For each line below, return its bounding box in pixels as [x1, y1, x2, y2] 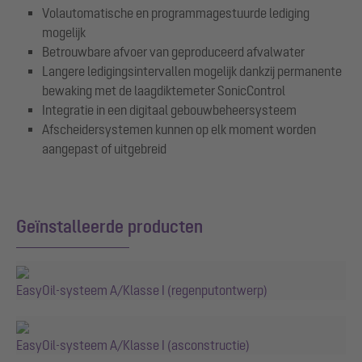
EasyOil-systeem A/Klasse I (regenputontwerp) [16, 282, 267, 297]
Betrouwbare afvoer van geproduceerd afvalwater [42, 44, 305, 59]
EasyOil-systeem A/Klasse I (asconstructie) [16, 337, 250, 352]
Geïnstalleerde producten [16, 216, 203, 237]
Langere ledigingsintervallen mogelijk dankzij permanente [42, 63, 342, 78]
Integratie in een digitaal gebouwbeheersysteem [42, 102, 297, 117]
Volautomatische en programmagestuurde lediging [42, 5, 309, 20]
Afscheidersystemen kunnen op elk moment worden [42, 121, 316, 137]
